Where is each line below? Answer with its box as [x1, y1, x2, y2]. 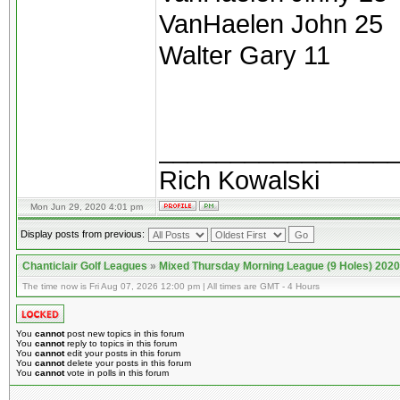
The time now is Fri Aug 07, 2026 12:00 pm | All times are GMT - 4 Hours [22, 281, 320, 291]
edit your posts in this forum [64, 348, 180, 358]
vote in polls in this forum [64, 368, 169, 378]
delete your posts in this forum [64, 358, 191, 368]
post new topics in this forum [64, 329, 184, 338]
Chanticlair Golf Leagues [22, 260, 147, 272]
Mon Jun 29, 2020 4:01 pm [30, 202, 143, 212]
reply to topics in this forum [64, 338, 177, 348]
